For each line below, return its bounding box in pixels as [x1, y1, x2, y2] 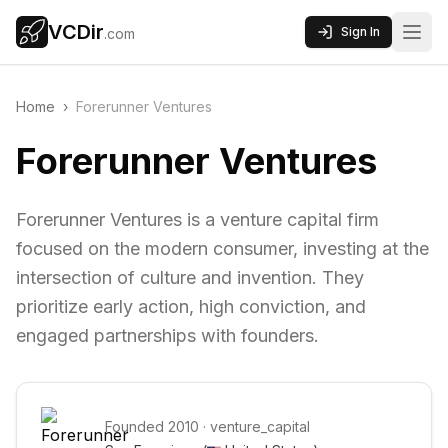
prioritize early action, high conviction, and [16, 296, 366, 317]
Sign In [341, 24, 380, 39]
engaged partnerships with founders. [16, 325, 319, 346]
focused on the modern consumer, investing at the [16, 238, 429, 259]
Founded [105, 418, 168, 435]
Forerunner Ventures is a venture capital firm [16, 209, 379, 230]
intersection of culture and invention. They [16, 267, 364, 288]
